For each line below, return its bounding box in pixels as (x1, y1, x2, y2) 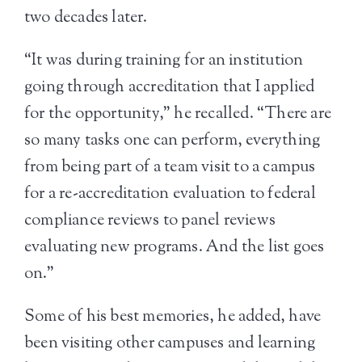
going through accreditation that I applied (24, 76, 315, 99)
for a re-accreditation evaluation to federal (24, 183, 316, 206)
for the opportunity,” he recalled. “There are (24, 103, 332, 126)
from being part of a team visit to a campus (24, 156, 316, 179)
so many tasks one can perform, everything (24, 129, 321, 153)
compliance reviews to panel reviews (24, 209, 276, 233)
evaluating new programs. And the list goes (24, 236, 325, 259)
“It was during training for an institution (24, 49, 304, 73)
